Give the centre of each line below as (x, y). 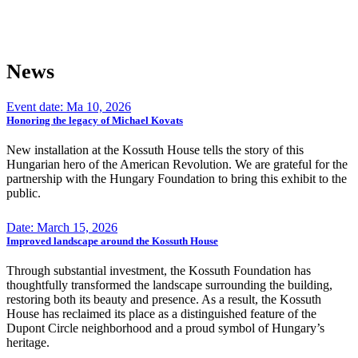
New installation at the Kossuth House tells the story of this (155, 150)
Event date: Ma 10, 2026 (69, 107)
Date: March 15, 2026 (62, 227)
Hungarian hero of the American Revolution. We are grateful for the (177, 164)
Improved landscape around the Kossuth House (112, 241)
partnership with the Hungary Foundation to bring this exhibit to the (177, 179)
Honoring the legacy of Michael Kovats (95, 120)
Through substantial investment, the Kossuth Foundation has (159, 270)
